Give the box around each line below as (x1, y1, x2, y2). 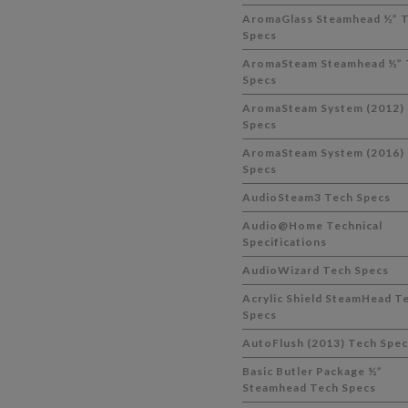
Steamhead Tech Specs (241, 381, 376, 394)
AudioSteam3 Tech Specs (241, 190, 391, 204)
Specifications (241, 235, 327, 249)
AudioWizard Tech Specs (241, 263, 389, 277)
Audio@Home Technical (241, 219, 382, 232)
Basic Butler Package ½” (241, 364, 382, 378)
